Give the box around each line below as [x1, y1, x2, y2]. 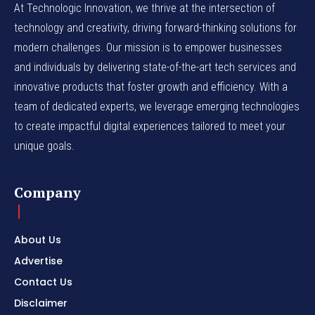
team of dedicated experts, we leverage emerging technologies [14, 100, 300, 114]
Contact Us [14, 275, 72, 290]
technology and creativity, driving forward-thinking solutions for [14, 21, 297, 35]
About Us [14, 233, 61, 247]
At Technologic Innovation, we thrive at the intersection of [14, 1, 275, 15]
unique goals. [14, 139, 75, 153]
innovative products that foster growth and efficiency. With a [14, 80, 288, 94]
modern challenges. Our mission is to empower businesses [14, 41, 282, 55]
